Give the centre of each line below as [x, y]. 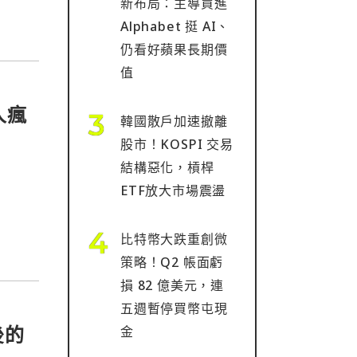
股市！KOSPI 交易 [177, 144]
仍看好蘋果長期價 [174, 49]
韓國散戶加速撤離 [174, 121]
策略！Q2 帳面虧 [172, 262]
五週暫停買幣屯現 [174, 308]
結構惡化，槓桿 [167, 167]
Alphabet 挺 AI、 [175, 26]
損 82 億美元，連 [172, 285]
